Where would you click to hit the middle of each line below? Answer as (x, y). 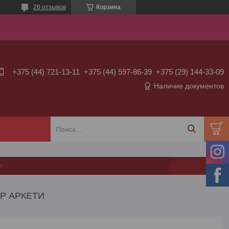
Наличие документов (189, 86)
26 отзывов (50, 7)
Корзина (108, 7)
